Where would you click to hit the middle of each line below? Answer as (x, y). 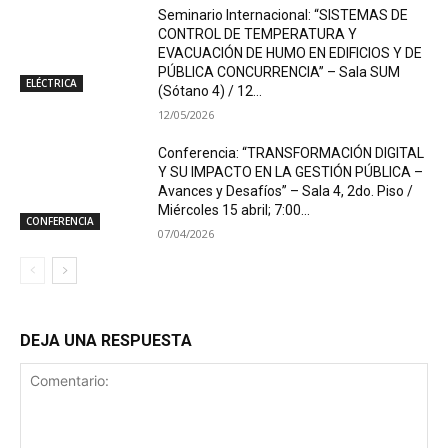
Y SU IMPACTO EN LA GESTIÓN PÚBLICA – (291, 172)
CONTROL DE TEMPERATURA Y (258, 34)
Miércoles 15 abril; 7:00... (234, 210)
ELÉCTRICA (51, 83)
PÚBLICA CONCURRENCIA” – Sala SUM (279, 72)
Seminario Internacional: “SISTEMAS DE (283, 15)
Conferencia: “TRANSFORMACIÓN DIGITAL (291, 153)
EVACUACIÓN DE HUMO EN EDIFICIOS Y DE (290, 53)
